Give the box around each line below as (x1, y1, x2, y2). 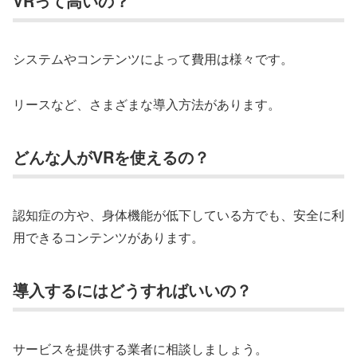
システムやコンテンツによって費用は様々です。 (13, 49, 293, 69)
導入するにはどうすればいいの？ (13, 278, 252, 302)
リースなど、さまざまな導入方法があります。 (13, 95, 280, 114)
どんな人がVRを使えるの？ (13, 145, 210, 169)
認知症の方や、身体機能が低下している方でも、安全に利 (13, 206, 344, 225)
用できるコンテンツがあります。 (13, 228, 204, 247)
